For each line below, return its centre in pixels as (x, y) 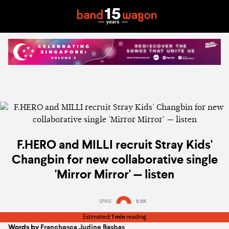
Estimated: (97, 217)
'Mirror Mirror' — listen (114, 176)
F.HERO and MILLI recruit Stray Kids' (114, 146)
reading (136, 217)
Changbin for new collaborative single (114, 161)
